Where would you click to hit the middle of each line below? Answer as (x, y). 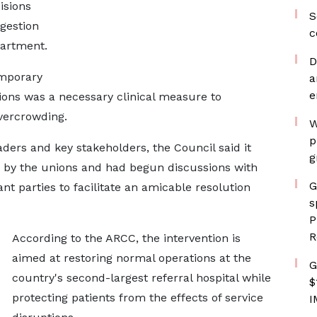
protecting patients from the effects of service (137, 298)
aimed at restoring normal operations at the (131, 258)
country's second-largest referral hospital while (141, 278)
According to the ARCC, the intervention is (126, 238)
